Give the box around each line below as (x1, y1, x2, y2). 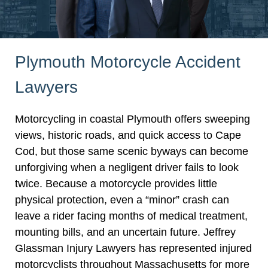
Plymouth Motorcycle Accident (15, 53, 240, 72)
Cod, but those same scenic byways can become (15, 145, 248, 157)
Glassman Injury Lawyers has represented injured (15, 242, 252, 254)
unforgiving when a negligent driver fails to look (15, 161, 239, 173)
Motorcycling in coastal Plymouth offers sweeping (15, 112, 250, 125)
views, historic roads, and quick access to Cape (15, 129, 241, 141)
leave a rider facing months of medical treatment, (15, 209, 248, 222)
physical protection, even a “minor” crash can (15, 193, 229, 206)
